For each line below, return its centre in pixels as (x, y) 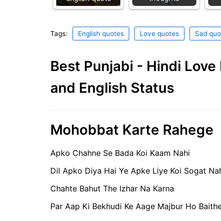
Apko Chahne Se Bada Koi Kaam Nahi (120, 153)
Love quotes (159, 33)
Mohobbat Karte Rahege (132, 129)
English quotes (101, 33)
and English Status (112, 88)
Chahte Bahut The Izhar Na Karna (112, 189)
